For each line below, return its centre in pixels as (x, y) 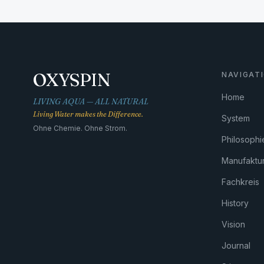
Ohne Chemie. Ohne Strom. (80, 128)
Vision (233, 224)
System (235, 118)
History (235, 203)
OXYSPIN (72, 80)
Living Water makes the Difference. (88, 114)
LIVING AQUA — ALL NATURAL (91, 101)
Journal (236, 245)
